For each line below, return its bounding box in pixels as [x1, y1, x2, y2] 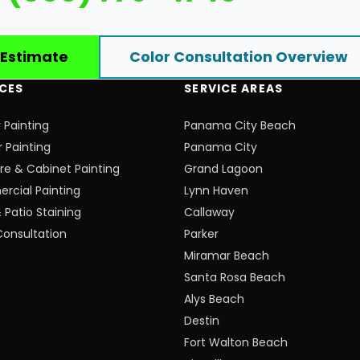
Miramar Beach [184, 247, 270, 264]
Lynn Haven [184, 182, 249, 198]
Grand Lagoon [184, 161, 264, 177]
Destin [184, 313, 220, 329]
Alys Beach [184, 291, 245, 307]
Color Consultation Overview [129, 47, 348, 67]
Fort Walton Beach [184, 334, 288, 350]
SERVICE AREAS [184, 80, 283, 96]
